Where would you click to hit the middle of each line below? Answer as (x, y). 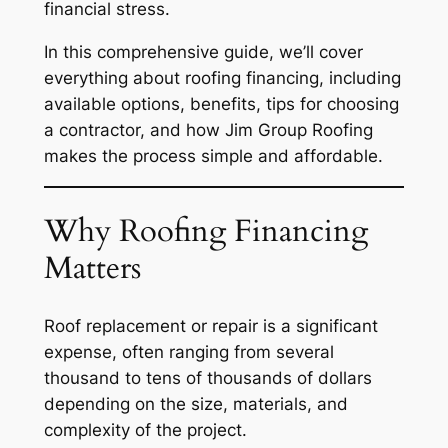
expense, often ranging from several (188, 352)
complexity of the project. (145, 430)
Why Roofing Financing (205, 231)
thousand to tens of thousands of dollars (207, 378)
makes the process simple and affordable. (213, 155)
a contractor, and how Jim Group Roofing (208, 129)
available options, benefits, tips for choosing (221, 103)
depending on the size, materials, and (195, 404)
